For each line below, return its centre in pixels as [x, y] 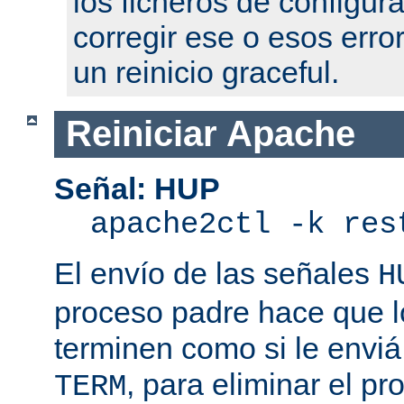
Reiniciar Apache [210, 134]
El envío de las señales [216, 273]
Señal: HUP [137, 188]
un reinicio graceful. [206, 73]
